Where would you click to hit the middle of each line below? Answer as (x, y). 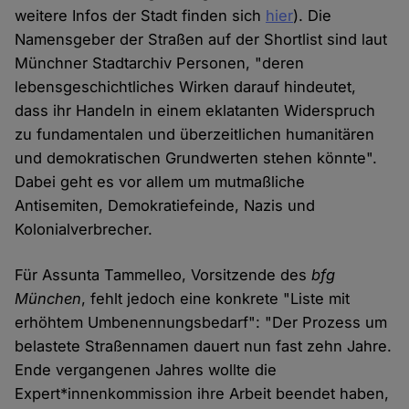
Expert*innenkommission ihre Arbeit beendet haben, (202, 394)
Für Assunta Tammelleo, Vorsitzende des (163, 275)
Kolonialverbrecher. (84, 230)
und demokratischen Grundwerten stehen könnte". (196, 158)
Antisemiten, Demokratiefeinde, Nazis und (165, 206)
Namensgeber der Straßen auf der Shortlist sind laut (201, 40)
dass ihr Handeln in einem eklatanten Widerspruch (195, 111)
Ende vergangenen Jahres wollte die (146, 370)
